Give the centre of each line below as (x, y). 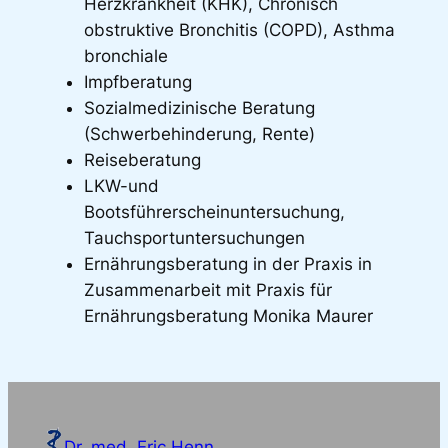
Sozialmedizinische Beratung (199, 107)
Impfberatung (137, 81)
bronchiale (125, 55)
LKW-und (121, 185)
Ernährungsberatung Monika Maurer (228, 315)
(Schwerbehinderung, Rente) (199, 133)
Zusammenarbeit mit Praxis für (207, 289)
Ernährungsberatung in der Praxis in (227, 263)
